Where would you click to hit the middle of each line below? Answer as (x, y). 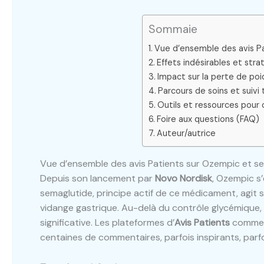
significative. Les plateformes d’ (107, 223)
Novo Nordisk (184, 179)
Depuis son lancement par (98, 179)
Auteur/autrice (187, 133)
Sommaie (173, 29)
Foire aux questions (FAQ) (208, 119)
